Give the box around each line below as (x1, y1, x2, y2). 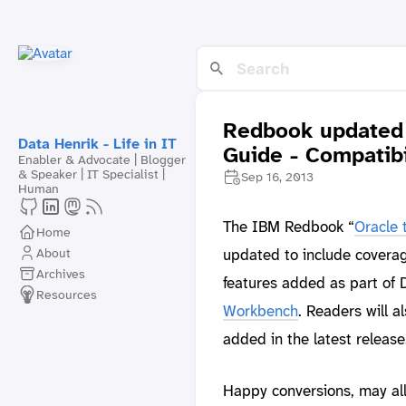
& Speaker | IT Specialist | (18, 166, 165, 182)
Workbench (222, 301, 298, 322)
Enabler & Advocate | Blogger (18, 151, 186, 168)
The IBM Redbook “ (222, 217, 354, 237)
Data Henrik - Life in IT (18, 134, 177, 153)
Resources (36, 285, 97, 303)
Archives (36, 265, 85, 282)
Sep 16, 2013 (240, 169, 314, 186)
